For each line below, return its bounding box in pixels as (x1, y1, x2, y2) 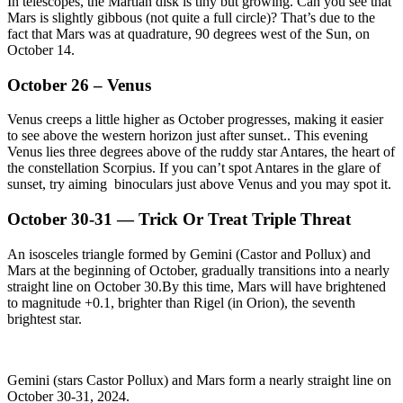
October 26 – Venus (7, 75, 151, 94)
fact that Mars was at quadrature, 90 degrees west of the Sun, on (7, 25, 370, 41)
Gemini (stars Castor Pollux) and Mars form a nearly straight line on (7, 372, 391, 388)
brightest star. (7, 310, 82, 327)
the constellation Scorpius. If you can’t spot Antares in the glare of (7, 160, 381, 176)
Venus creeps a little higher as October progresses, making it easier (7, 112, 383, 128)
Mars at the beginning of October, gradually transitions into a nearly (7, 262, 390, 278)
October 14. (7, 41, 75, 58)
